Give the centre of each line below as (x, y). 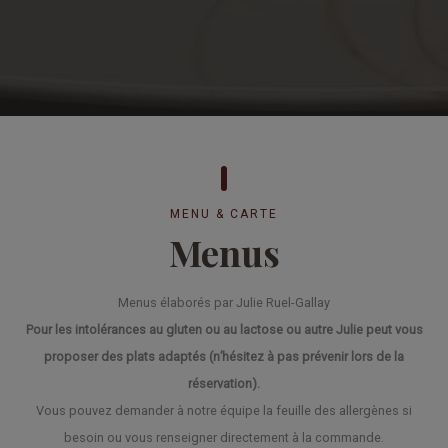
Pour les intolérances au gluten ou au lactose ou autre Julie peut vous (224, 330)
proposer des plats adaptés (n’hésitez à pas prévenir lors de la (224, 357)
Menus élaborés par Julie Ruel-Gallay (224, 303)
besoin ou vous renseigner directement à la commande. (224, 438)
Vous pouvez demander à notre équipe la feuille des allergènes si (224, 411)
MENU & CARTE (224, 214)
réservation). (224, 384)
